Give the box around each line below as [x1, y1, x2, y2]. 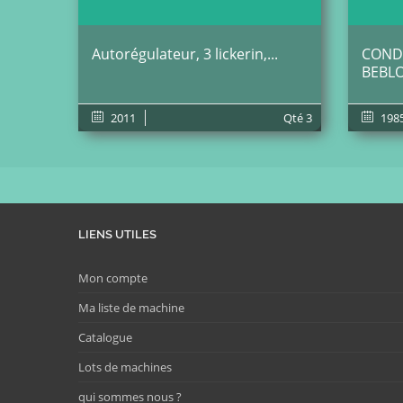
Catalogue [78, 329, 132, 345]
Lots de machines [78, 359, 172, 375]
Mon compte [78, 270, 148, 286]
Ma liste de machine [78, 300, 184, 316]
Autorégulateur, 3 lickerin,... [92, 44, 278, 64]
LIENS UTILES [78, 228, 157, 241]
